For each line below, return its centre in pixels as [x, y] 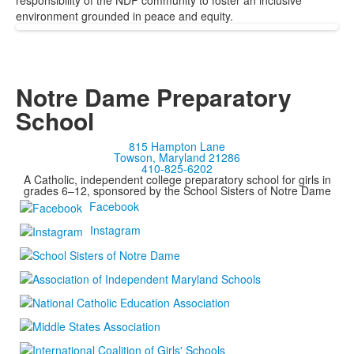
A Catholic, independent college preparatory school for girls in [177, 179]
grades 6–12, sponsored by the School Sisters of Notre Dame [177, 190]
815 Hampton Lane [177, 146]
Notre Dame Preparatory [154, 97]
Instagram [115, 230]
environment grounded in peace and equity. [124, 16]
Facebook [114, 206]
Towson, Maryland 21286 [177, 157]
